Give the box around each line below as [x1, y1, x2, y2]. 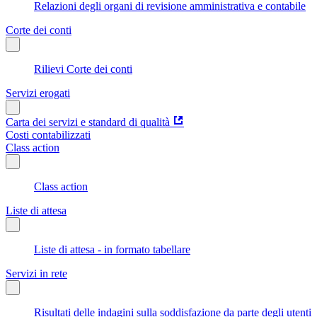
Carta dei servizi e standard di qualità [6, 115, 170, 128]
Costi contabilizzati [6, 128, 91, 141]
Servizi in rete [6, 267, 67, 279]
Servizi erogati [6, 86, 70, 99]
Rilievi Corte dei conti [34, 62, 132, 75]
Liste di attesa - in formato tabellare [34, 243, 190, 255]
